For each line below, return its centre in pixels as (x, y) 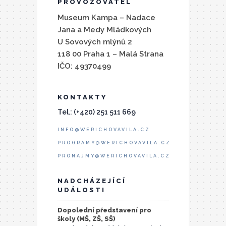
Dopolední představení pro (104, 210)
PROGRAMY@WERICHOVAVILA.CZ (114, 143)
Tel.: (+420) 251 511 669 (97, 112)
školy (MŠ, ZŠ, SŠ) (87, 218)
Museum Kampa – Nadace (106, 17)
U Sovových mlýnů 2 (95, 42)
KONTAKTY (82, 97)
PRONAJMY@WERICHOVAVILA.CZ (114, 156)
